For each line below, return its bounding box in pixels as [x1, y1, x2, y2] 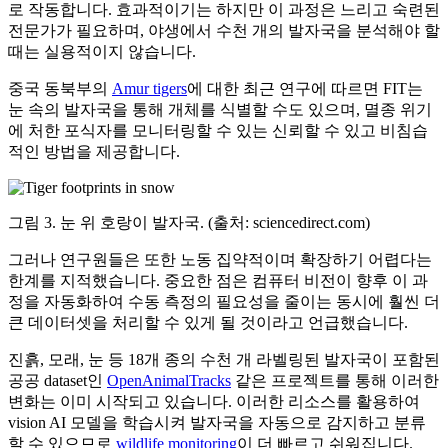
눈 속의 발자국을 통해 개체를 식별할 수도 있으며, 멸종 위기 [8, 100, 432, 118]
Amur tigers [112, 79, 187, 97]
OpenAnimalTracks [107, 371, 231, 389]
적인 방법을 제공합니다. [8, 142, 180, 160]
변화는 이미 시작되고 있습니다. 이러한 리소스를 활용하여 [8, 392, 420, 410]
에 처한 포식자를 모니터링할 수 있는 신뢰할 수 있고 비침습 [8, 121, 428, 139]
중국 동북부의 [8, 79, 112, 97]
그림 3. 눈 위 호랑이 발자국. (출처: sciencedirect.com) [8, 213, 370, 231]
